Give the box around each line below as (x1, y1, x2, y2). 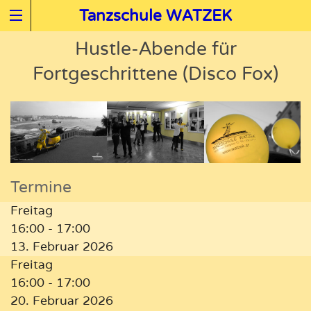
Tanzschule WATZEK (79, 6, 232, 25)
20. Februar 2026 (10, 293, 113, 308)
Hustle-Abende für (74, 37, 237, 60)
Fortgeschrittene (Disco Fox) (33, 62, 278, 85)
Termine (10, 178, 72, 198)
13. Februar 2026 (10, 239, 113, 254)
